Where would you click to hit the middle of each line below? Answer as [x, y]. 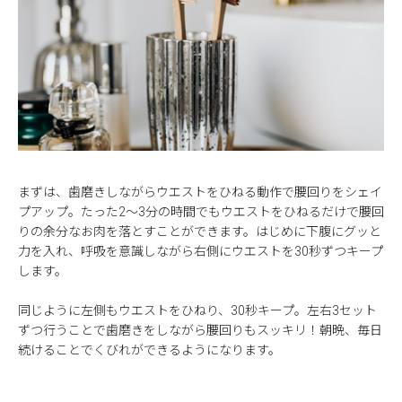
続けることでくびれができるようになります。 [149, 350]
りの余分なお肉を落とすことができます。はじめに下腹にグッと [200, 231]
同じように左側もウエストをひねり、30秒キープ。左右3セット [197, 310]
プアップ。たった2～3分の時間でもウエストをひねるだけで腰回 [201, 211]
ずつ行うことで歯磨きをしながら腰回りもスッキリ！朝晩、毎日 [200, 330]
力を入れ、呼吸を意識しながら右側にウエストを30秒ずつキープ [201, 251]
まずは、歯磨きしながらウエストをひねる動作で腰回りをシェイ [200, 192]
